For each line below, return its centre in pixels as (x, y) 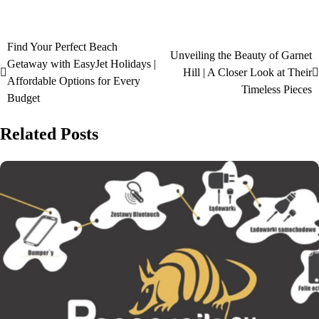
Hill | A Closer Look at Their (247, 73)
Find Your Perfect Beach (62, 47)
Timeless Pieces (277, 90)
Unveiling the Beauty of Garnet (241, 56)
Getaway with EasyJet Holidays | (82, 64)
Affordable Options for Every (74, 81)
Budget (23, 98)
